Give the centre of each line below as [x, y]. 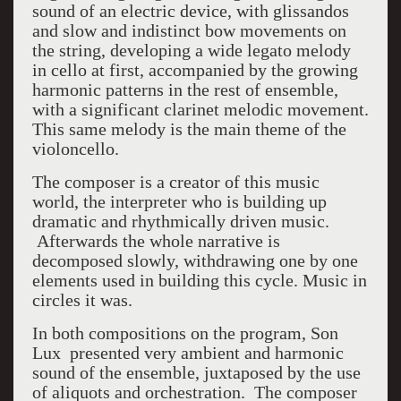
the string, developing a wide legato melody [191, 50]
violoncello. [75, 149]
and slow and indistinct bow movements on [189, 30]
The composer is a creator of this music [175, 182]
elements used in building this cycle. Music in [199, 280]
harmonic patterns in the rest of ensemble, [185, 90]
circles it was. [84, 300]
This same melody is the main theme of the [189, 129]
